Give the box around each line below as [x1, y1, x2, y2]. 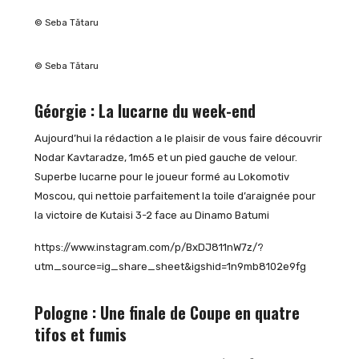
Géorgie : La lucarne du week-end [34, 99, 256, 123]
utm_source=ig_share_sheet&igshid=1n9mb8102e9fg [34, 260, 306, 273]
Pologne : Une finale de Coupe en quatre [34, 301, 300, 325]
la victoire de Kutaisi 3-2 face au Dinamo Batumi [34, 209, 269, 222]
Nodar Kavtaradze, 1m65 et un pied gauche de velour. [34, 151, 297, 164]
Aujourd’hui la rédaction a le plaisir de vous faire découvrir [34, 132, 322, 145]
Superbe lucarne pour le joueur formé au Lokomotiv [34, 171, 289, 184]
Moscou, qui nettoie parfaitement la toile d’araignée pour [34, 190, 316, 203]
